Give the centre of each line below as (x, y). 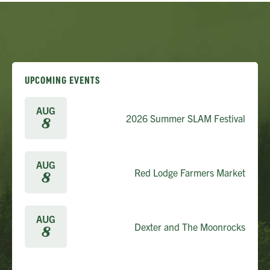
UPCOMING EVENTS (62, 80)
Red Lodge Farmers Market (190, 173)
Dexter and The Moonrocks (190, 227)
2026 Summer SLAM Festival (186, 118)
